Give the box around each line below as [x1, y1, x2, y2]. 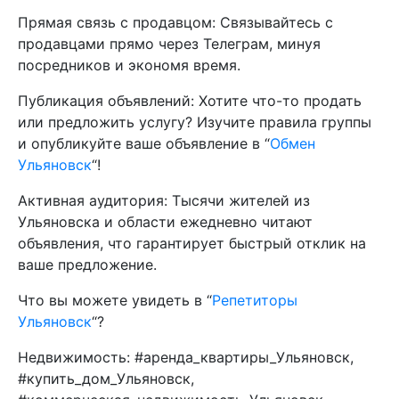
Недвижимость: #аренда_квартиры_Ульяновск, [18, 348, 354, 366]
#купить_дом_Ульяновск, [18, 370, 194, 387]
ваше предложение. [18, 256, 157, 273]
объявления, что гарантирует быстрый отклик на [18, 234, 366, 252]
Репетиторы [212, 291, 297, 309]
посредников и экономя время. [18, 56, 240, 74]
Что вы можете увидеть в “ [18, 291, 212, 309]
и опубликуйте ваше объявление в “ [18, 134, 270, 152]
